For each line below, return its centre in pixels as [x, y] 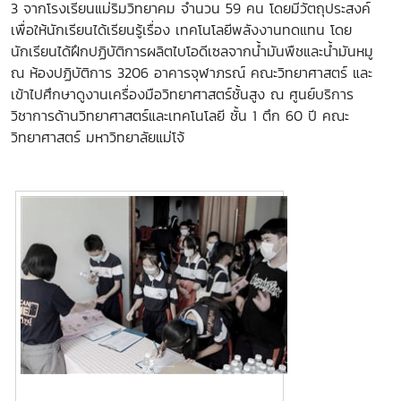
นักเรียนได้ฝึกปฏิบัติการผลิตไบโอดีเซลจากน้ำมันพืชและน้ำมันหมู [192, 51]
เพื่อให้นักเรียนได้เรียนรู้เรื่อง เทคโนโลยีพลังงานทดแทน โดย [181, 30]
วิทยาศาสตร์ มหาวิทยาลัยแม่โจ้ [98, 137]
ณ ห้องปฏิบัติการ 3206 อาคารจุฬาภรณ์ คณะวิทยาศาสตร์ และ [192, 73]
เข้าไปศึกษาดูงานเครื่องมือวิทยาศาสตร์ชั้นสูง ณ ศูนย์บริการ [182, 94]
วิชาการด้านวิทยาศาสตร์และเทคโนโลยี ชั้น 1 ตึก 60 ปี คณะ [180, 115]
